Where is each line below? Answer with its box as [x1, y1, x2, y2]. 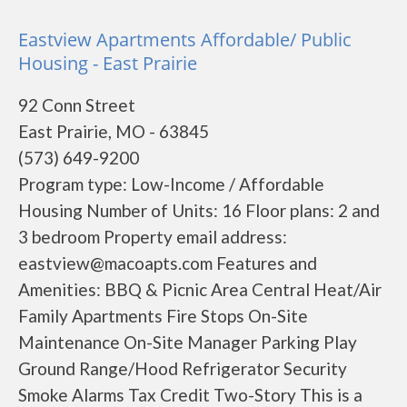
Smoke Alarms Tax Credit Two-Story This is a [18, 384, 362, 405]
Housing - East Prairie [18, 51, 197, 75]
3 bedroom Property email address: [18, 226, 287, 247]
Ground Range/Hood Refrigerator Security [18, 358, 347, 379]
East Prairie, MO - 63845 [18, 121, 209, 142]
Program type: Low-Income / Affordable [18, 174, 324, 194]
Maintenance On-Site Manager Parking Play [18, 332, 357, 352]
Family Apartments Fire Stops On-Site [18, 305, 308, 326]
